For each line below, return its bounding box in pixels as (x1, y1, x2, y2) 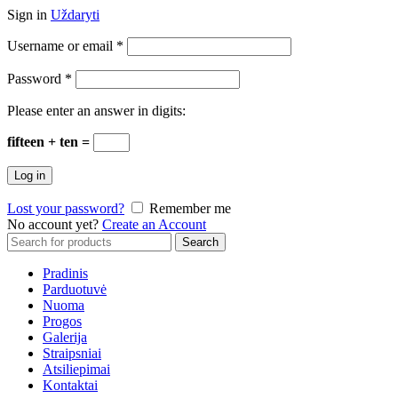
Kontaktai (43, 378, 98, 393)
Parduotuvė (43, 282, 107, 297)
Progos (43, 314, 82, 329)
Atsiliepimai (43, 362, 110, 377)
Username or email (7, 38, 116, 53)
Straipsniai (43, 346, 101, 361)
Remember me (149, 201, 231, 216)
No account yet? (7, 217, 99, 232)
